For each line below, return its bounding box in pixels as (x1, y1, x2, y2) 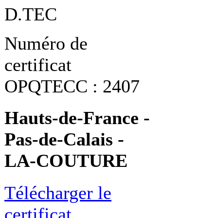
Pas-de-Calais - (4, 129, 124, 150)
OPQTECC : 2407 (4, 76, 140, 96)
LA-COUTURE (4, 150, 127, 171)
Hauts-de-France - (4, 108, 150, 128)
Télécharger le (4, 182, 111, 203)
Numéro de (4, 33, 88, 54)
